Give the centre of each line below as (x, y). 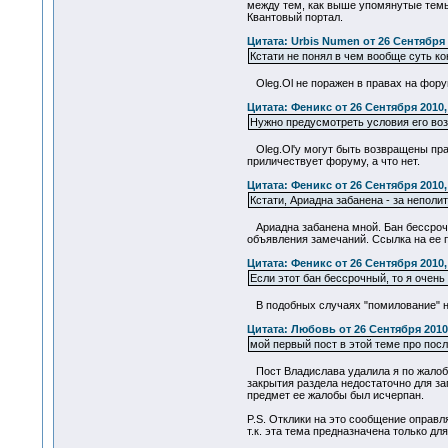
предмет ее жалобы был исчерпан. (335, 395)
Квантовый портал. (294, 17)
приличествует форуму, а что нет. (333, 161)
